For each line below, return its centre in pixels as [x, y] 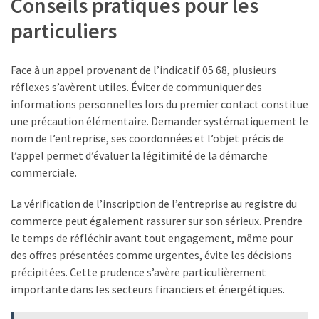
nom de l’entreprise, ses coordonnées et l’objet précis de [147, 138]
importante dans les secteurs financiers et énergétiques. [148, 289]
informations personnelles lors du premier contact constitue [159, 104]
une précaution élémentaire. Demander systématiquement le [159, 121]
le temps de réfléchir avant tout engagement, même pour [152, 238]
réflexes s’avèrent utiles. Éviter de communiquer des [136, 87]
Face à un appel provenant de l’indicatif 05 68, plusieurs [143, 70]
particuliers [64, 31]
